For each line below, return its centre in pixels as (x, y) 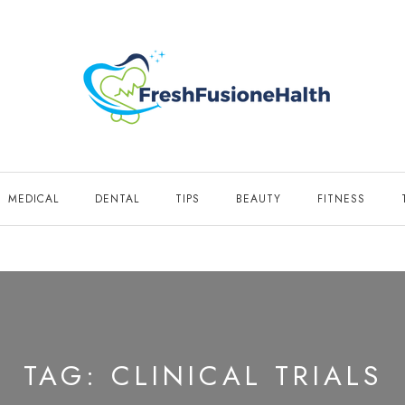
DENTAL (117, 199)
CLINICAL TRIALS (246, 375)
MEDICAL (33, 199)
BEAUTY (259, 199)
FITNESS (341, 199)
